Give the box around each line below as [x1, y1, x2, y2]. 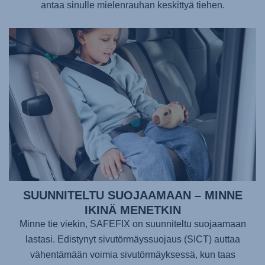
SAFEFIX [89, 219, 130, 230]
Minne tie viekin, [19, 219, 90, 230]
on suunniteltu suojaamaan [130, 219, 246, 230]
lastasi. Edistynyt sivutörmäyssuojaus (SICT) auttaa [25, 234, 240, 245]
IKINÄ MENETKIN [84, 203, 181, 217]
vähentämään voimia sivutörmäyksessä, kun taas [30, 250, 235, 260]
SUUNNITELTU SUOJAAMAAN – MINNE [22, 189, 243, 202]
